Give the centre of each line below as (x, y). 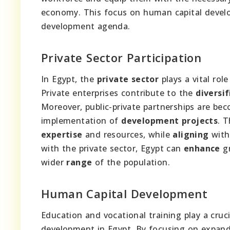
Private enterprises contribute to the (119, 93)
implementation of (81, 121)
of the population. (131, 162)
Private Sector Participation (121, 58)
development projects (170, 121)
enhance (202, 149)
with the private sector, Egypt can (112, 149)
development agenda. (86, 26)
